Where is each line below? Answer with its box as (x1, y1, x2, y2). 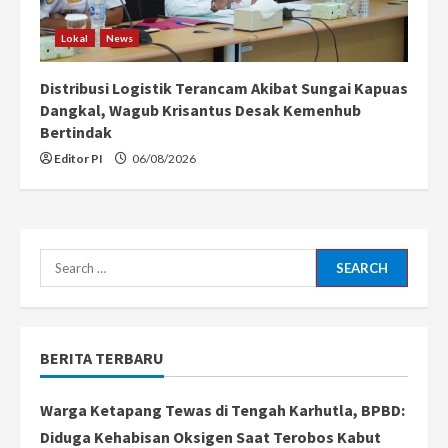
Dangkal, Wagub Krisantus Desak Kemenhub (40, 99, 361, 120)
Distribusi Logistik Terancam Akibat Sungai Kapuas (40, 77, 408, 98)
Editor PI (54, 150, 103, 166)
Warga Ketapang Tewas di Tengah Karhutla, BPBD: (40, 399, 405, 420)
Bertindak (40, 121, 112, 142)
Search (39, 251, 90, 271)
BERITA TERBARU (40, 347, 164, 368)
